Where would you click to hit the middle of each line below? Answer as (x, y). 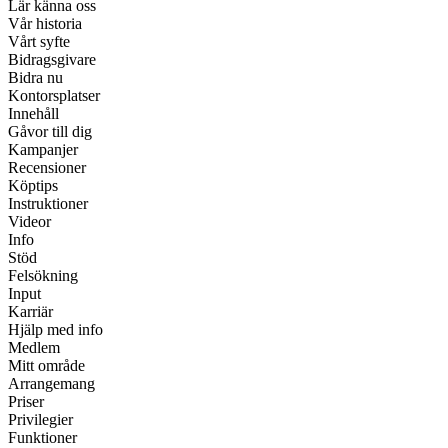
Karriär (30, 312)
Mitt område (46, 366)
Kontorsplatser (54, 96)
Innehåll (33, 114)
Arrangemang (51, 384)
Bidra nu (35, 78)
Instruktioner (48, 204)
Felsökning (43, 276)
